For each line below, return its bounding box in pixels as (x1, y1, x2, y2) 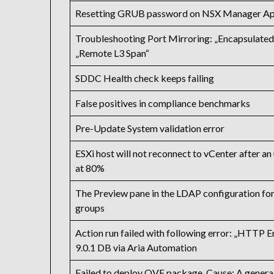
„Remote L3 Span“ (75, 47, 150, 59)
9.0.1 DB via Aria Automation (75, 242, 198, 254)
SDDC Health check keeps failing (75, 72, 215, 84)
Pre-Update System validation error (75, 122, 225, 135)
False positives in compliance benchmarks (75, 97, 251, 109)
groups (75, 202, 105, 214)
